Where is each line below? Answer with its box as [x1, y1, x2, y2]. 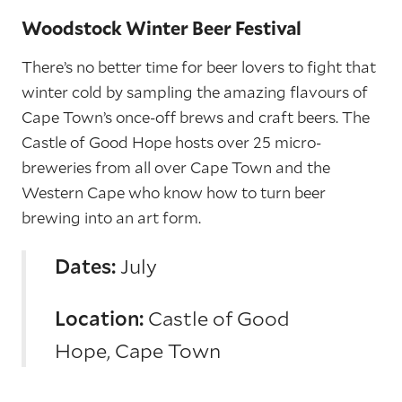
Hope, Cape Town [55, 337, 221, 363]
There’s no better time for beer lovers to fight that [22, 57, 376, 77]
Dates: [55, 253, 116, 279]
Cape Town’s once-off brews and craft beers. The [22, 107, 370, 127]
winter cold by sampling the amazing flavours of [22, 82, 368, 102]
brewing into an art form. [22, 207, 201, 228]
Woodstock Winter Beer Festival [22, 16, 301, 39]
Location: [55, 305, 148, 331]
